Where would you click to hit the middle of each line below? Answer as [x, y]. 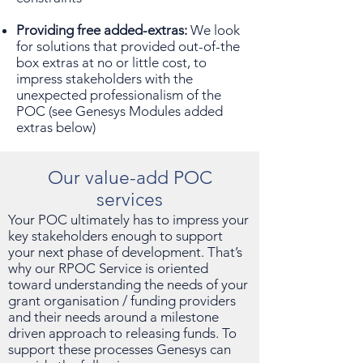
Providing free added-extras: [103, 30]
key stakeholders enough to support [115, 236]
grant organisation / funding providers [122, 301]
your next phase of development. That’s [125, 252]
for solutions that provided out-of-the [128, 46]
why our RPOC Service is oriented [108, 268]
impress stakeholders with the [105, 79]
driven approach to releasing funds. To [122, 333]
